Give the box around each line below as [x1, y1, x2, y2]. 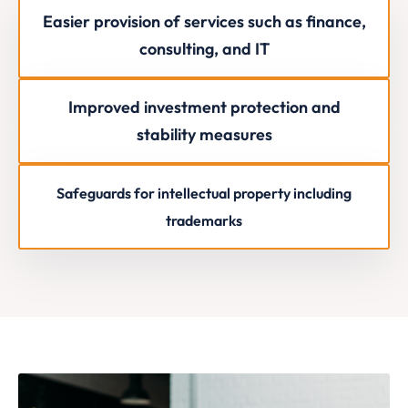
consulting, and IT [138, 38, 270, 60]
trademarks [166, 211, 242, 230]
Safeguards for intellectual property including [56, 184, 352, 203]
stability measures [136, 124, 272, 146]
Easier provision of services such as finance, [42, 11, 366, 33]
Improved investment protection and [67, 97, 341, 118]
